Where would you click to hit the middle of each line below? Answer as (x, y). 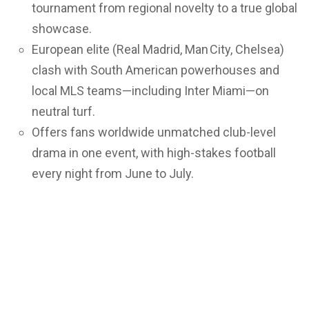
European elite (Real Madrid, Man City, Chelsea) (158, 50)
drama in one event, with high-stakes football (154, 153)
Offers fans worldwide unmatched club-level (154, 132)
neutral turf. (63, 112)
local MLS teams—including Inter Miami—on (150, 91)
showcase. (62, 29)
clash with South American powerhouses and (156, 70)
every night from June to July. (113, 174)
